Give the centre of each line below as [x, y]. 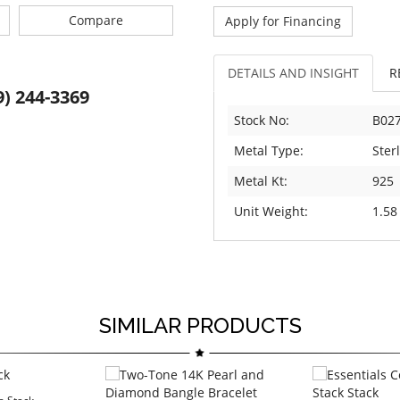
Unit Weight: [271, 212]
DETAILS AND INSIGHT [293, 73]
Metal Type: [269, 151]
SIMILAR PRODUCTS [200, 326]
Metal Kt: [261, 181]
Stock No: [262, 121]
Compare [96, 21]
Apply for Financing [283, 21]
